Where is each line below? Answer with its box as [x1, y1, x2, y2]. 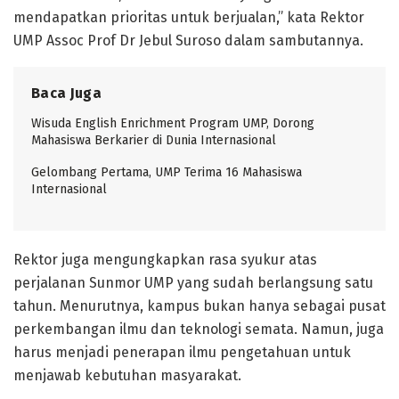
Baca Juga [31, 84, 102, 102]
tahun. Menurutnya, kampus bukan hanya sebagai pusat [13, 297, 386, 314]
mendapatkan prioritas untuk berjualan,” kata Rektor [13, 8, 364, 26]
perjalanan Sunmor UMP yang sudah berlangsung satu [13, 273, 373, 291]
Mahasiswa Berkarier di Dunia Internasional [31, 132, 276, 148]
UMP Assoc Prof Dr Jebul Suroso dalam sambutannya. [13, 31, 363, 49]
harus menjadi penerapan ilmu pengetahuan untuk [13, 343, 351, 361]
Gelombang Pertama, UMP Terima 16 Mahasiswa [31, 164, 302, 180]
